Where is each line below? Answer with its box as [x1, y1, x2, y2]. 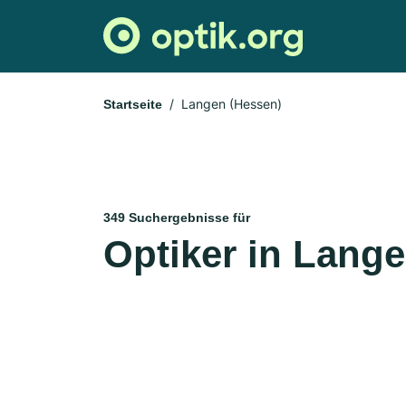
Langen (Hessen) [181, 96, 282, 111]
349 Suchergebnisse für [103, 210, 250, 225]
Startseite [103, 97, 162, 111]
